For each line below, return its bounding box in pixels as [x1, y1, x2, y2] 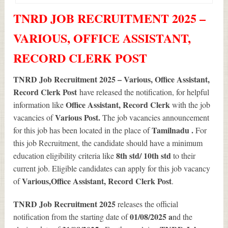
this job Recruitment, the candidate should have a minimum [13, 137, 203, 149]
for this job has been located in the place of [13, 125, 152, 136]
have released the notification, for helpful [79, 87, 210, 98]
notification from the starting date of [13, 211, 130, 222]
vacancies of [13, 112, 55, 123]
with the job [172, 99, 211, 110]
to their [173, 150, 196, 161]
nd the [173, 211, 193, 222]
